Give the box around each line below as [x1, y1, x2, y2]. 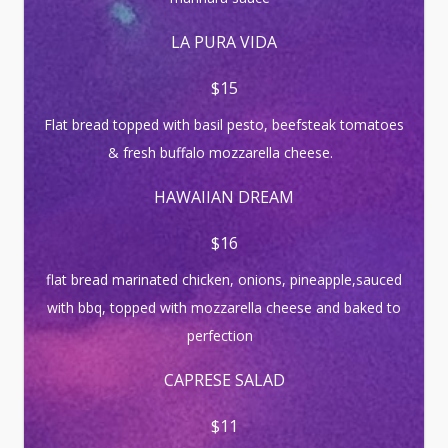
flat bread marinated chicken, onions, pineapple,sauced [46, 270, 402, 289]
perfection [187, 326, 261, 345]
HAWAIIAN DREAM [154, 186, 294, 208]
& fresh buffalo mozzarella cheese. [107, 143, 341, 162]
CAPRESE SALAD [163, 369, 285, 391]
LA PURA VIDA [171, 31, 277, 53]
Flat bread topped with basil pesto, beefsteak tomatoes [44, 115, 404, 134]
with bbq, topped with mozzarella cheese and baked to [47, 298, 401, 317]
